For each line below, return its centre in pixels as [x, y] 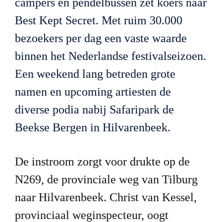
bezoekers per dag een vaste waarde [101, 38]
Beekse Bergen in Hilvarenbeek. [92, 127]
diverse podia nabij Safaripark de [94, 110]
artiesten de [143, 92]
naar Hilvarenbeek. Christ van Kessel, [106, 197]
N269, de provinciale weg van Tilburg [106, 180]
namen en [39, 92]
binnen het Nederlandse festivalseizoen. [110, 56]
